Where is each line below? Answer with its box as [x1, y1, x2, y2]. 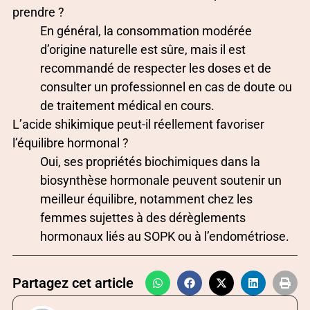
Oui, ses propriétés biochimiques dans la [40, 154, 260, 170]
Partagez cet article [12, 275, 134, 292]
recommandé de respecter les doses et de [40, 61, 271, 76]
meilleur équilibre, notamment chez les [40, 192, 253, 207]
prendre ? [12, 5, 64, 20]
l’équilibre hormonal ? [12, 136, 129, 151]
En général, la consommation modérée [40, 24, 252, 39]
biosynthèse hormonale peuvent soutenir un [40, 173, 282, 188]
